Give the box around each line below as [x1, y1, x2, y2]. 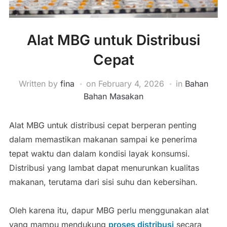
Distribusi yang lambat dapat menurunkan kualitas [9, 162, 199, 173]
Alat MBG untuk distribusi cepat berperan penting [9, 120, 197, 130]
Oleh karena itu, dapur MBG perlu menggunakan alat [9, 205, 209, 215]
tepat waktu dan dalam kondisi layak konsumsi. [9, 148, 190, 159]
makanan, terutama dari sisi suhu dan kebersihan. [9, 176, 198, 187]
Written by [19, 78, 60, 89]
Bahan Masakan [84, 91, 143, 101]
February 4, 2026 [98, 78, 164, 89]
